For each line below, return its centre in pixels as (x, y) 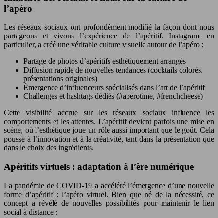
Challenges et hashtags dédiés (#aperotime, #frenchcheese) (113, 96)
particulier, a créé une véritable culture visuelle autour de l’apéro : (104, 45)
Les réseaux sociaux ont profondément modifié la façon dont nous (109, 27)
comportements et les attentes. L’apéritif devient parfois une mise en (109, 122)
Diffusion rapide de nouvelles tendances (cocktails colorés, (113, 70)
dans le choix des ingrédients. (49, 148)
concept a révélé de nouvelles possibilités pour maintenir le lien (109, 203)
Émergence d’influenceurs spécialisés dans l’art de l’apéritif (114, 88)
